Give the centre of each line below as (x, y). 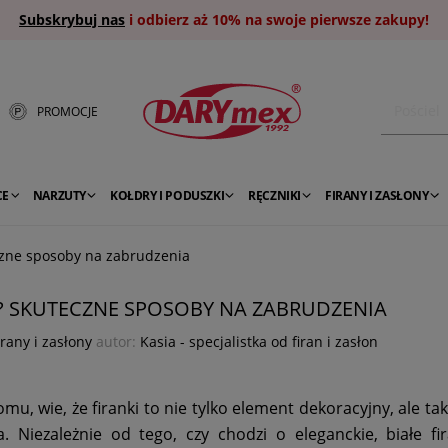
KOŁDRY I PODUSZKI (167, 195)
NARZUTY (59, 195)
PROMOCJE (67, 111)
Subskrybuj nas (72, 19)
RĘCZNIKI (275, 195)
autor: (116, 342)
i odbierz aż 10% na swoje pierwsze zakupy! (277, 19)
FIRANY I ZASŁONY (377, 195)
